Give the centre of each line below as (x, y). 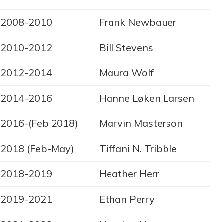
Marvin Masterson (141, 123)
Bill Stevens (126, 48)
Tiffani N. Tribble (138, 149)
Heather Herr (129, 174)
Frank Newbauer (138, 22)
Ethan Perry (127, 199)
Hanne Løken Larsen (147, 98)
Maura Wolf (126, 73)
